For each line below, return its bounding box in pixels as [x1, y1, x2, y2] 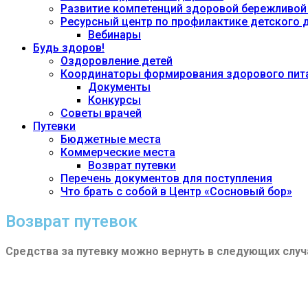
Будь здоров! [33, 41, 104, 54]
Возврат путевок [5, 211, 137, 231]
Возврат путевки [88, 159, 176, 172]
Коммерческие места [60, 146, 175, 159]
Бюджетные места [60, 133, 161, 146]
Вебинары [88, 28, 141, 41]
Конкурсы [88, 93, 141, 107]
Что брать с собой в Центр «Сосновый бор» [60, 185, 292, 198]
